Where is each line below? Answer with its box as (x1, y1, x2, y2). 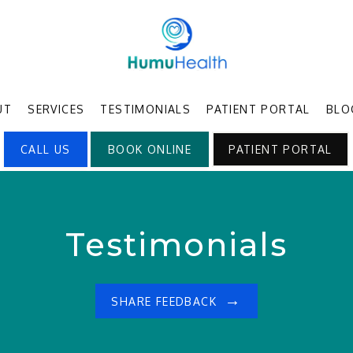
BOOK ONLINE (107, 142, 192, 156)
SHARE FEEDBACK (111, 295, 217, 308)
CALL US (20, 142, 71, 156)
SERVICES (28, 102, 85, 116)
